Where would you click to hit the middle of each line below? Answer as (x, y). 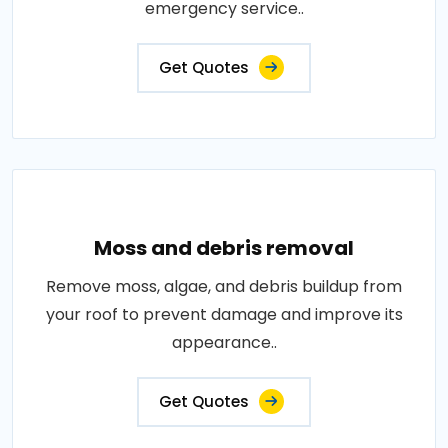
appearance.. (224, 342)
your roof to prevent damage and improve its (224, 314)
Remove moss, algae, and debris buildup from (224, 286)
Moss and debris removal (224, 248)
